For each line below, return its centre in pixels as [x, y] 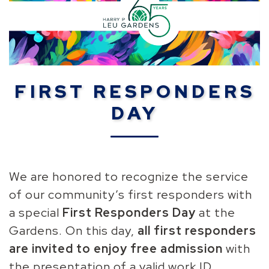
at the [217, 213]
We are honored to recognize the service [129, 177]
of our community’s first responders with [131, 195]
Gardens [34, 231]
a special [36, 213]
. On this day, [98, 231]
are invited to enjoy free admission [116, 249]
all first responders [197, 231]
